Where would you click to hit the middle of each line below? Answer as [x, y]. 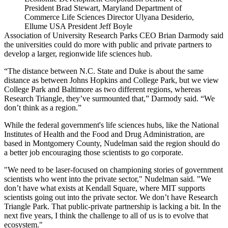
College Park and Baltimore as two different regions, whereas [103, 90]
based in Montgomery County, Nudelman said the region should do [112, 144]
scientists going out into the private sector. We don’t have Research [111, 197]
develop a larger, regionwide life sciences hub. [78, 54]
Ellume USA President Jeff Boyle [78, 26]
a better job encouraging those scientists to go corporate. [94, 153]
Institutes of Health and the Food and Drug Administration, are [104, 134]
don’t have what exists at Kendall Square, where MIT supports [105, 188]
